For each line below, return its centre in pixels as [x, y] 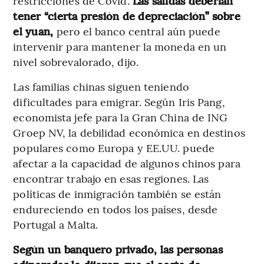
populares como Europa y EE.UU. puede [114, 147]
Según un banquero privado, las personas [118, 249]
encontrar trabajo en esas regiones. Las [111, 178]
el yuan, [35, 31]
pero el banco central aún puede [138, 31]
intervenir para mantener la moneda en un [120, 46]
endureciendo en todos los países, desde [115, 209]
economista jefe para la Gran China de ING [121, 117]
